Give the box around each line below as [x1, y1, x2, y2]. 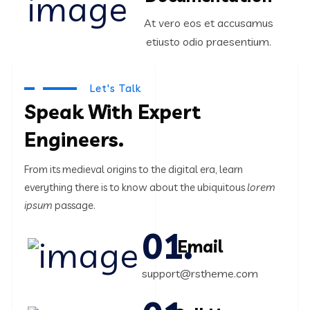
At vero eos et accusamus [143, 16, 273, 30]
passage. [53, 199, 95, 212]
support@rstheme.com [142, 266, 258, 281]
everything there [24, 181, 101, 194]
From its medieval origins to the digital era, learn [24, 163, 243, 176]
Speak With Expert [24, 100, 201, 125]
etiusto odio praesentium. [145, 35, 271, 49]
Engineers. [24, 127, 124, 152]
